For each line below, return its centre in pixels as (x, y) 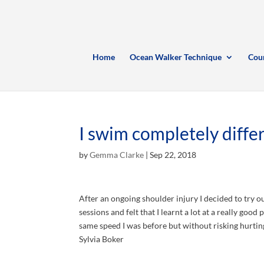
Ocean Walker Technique (176, 57)
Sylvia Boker (102, 239)
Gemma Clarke (117, 155)
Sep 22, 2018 (173, 155)
